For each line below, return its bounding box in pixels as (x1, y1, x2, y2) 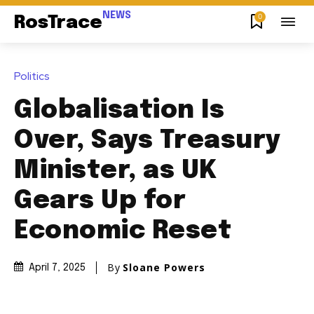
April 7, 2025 (29, 263, 86, 273)
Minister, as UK (14, 158, 217, 184)
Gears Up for (14, 188, 186, 214)
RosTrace (14, 13, 102, 32)
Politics (14, 69, 50, 83)
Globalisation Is (14, 97, 224, 123)
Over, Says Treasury (14, 128, 281, 153)
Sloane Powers (123, 260, 205, 274)
